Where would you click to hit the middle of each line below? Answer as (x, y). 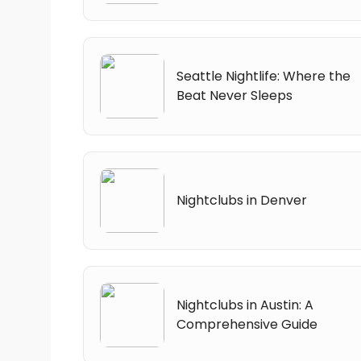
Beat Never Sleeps (234, 95)
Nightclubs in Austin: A (245, 305)
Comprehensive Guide (247, 324)
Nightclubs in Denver (242, 200)
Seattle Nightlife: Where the (263, 76)
